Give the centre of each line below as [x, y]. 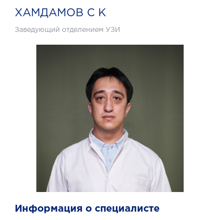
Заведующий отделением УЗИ [68, 30]
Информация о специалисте [87, 209]
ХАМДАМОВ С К [60, 13]
